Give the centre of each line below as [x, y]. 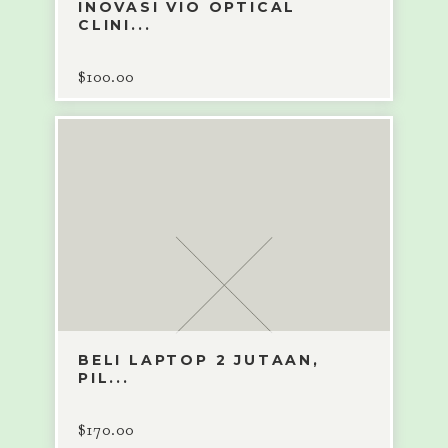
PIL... [103, 378]
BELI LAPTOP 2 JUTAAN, [198, 360]
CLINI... [114, 25]
